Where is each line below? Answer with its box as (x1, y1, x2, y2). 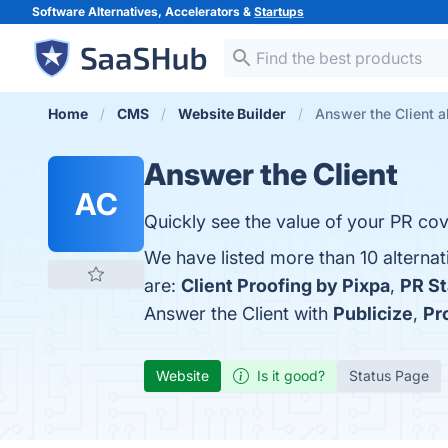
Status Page (349, 367, 429, 384)
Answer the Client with (144, 303, 333, 324)
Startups (254, 4, 304, 19)
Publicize (333, 303, 413, 324)
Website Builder (178, 105, 286, 122)
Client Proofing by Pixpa (181, 275, 390, 296)
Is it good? (257, 367, 325, 384)
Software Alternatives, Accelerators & (32, 4, 254, 19)
